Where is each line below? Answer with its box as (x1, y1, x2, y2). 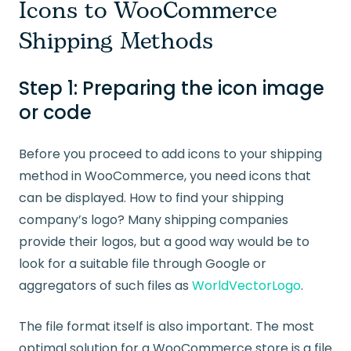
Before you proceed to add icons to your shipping (19, 145, 322, 164)
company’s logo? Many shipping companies (19, 211, 288, 230)
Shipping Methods (19, 24, 213, 60)
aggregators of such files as (19, 277, 192, 295)
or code (19, 100, 92, 126)
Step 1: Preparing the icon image (19, 75, 324, 102)
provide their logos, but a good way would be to (19, 233, 309, 251)
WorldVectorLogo (192, 277, 301, 295)
